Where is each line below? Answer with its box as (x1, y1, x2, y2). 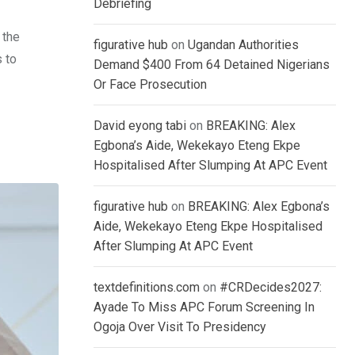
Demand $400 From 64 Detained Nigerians (94, 57, 330, 73)
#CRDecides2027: (219, 280, 322, 296)
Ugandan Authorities (188, 37, 299, 53)
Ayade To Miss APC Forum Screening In (94, 300, 315, 315)
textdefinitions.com (94, 280, 200, 296)
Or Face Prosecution (94, 77, 207, 93)
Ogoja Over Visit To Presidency (94, 319, 266, 335)
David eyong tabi (94, 118, 186, 134)
